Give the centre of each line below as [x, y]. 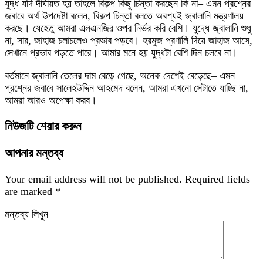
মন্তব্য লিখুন [26, 215]
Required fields [218, 179]
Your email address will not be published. [93, 179]
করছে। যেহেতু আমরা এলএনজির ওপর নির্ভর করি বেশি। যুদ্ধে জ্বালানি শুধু [128, 28]
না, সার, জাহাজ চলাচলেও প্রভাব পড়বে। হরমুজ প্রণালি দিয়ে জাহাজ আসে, [129, 41]
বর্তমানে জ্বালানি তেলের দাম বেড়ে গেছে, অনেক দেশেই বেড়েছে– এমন [120, 76]
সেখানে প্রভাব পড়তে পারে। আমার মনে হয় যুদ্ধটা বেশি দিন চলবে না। [121, 53]
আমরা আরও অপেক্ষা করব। [51, 100]
